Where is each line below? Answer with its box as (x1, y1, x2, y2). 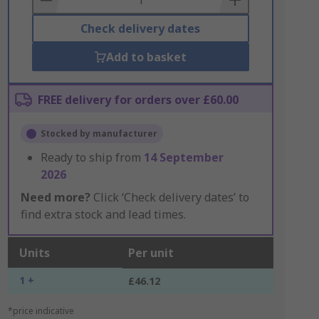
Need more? (20, 189, 90, 205)
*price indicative (7, 305, 74, 317)
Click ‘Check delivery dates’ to (90, 189, 249, 205)
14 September (143, 150, 224, 165)
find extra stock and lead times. (20, 206, 186, 222)
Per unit (127, 245, 174, 261)
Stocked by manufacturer (40, 127, 157, 140)
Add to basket (105, 49, 187, 65)
